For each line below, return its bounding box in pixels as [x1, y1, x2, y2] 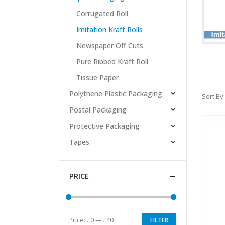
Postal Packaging [69, 105, 127, 115]
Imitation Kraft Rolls [76, 25, 143, 35]
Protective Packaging [69, 121, 140, 131]
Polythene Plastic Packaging [69, 89, 162, 99]
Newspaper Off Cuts [76, 41, 143, 51]
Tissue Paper [76, 73, 119, 83]
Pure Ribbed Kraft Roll [76, 57, 148, 67]
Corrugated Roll [76, 9, 128, 19]
